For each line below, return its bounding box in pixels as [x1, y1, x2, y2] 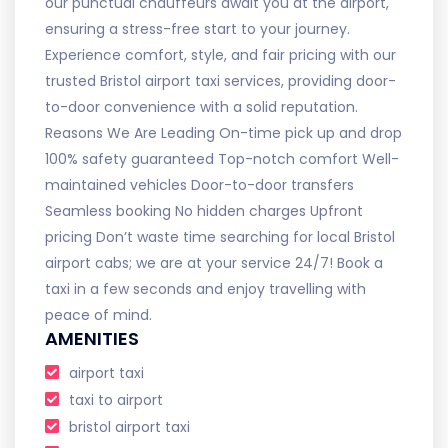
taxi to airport [69, 389, 163, 410]
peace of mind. [45, 304, 152, 325]
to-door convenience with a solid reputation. [45, 96, 358, 117]
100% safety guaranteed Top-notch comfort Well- [45, 148, 399, 169]
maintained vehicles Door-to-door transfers [45, 174, 354, 195]
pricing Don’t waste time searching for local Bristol [45, 226, 395, 247]
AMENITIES [45, 325, 139, 351]
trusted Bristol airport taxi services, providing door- [45, 70, 396, 91]
